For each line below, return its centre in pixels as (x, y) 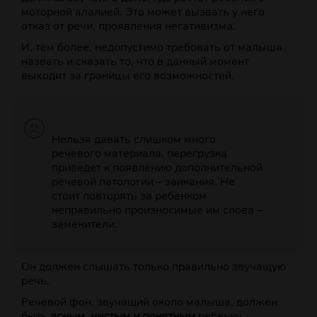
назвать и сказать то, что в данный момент (135, 62)
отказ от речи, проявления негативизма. (128, 27)
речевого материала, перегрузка (139, 154)
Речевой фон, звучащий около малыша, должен (149, 302)
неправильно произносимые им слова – (157, 211)
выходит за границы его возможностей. (128, 76)
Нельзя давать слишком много (133, 140)
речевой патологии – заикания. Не (143, 182)
